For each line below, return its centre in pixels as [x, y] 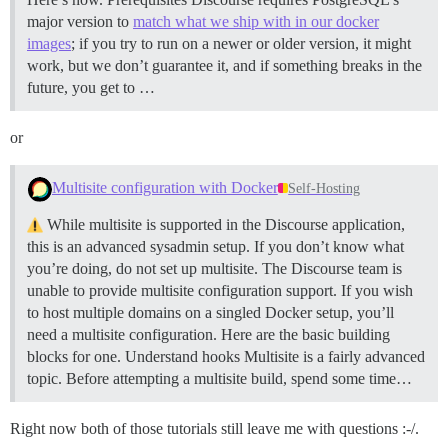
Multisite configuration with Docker [164, 188]
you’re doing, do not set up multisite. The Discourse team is [214, 268]
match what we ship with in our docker [256, 21]
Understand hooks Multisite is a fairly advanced [275, 356]
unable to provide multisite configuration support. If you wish [220, 290]
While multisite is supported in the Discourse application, [224, 224]
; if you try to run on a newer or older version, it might [241, 43]
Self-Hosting [324, 189]
